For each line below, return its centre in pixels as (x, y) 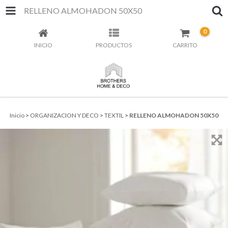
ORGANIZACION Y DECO (64, 115)
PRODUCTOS (114, 45)
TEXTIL (114, 115)
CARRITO (185, 45)
